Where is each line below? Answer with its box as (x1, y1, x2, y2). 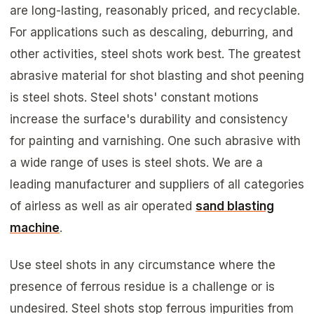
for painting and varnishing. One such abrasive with (10, 133, 301, 148)
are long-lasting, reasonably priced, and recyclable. (10, 3, 300, 18)
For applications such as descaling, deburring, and (10, 25, 293, 39)
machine (10, 220, 60, 235)
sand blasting (196, 198, 274, 213)
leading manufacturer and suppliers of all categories (10, 177, 304, 191)
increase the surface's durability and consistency (10, 111, 288, 126)
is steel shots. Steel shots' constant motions (10, 90, 259, 104)
